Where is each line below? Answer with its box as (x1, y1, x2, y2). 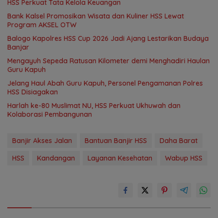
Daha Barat (160, 136, 198, 145)
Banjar (7, 43, 29, 52)
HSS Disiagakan (7, 88, 58, 97)
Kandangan (37, 154, 75, 163)
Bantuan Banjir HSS (85, 136, 147, 145)
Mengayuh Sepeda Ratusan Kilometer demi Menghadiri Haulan (7, 56, 210, 66)
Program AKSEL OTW (7, 20, 76, 30)
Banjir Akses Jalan (12, 136, 72, 145)
